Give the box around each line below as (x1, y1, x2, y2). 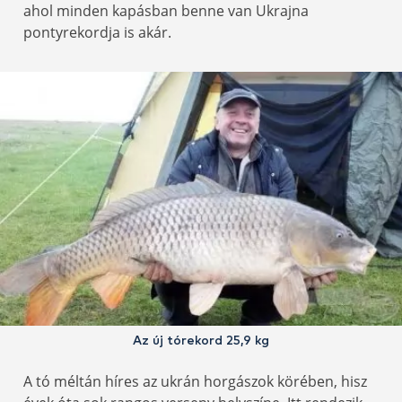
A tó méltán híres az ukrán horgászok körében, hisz (23, 371, 367, 392)
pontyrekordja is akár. (23, 22, 171, 43)
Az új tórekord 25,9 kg (133, 335, 269, 348)
